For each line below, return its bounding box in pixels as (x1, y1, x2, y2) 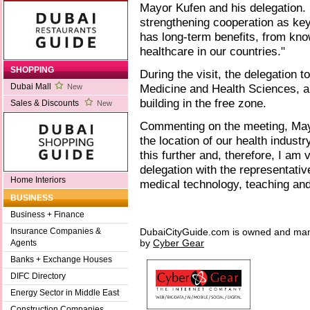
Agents (10, 238, 37, 248)
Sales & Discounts (10, 98, 81, 109)
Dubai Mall (10, 82, 51, 92)
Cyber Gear (153, 237, 204, 249)
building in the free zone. (140, 96, 266, 111)
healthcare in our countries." (140, 44, 285, 59)
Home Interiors (10, 175, 66, 185)
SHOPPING (10, 65, 54, 75)
